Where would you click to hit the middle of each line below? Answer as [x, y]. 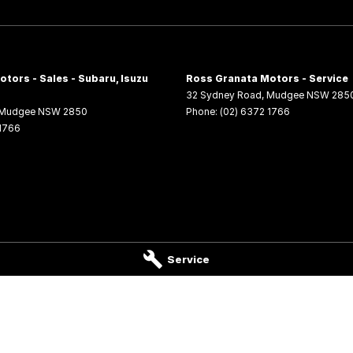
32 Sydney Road [224, 95]
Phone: [203, 111]
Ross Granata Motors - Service [267, 78]
